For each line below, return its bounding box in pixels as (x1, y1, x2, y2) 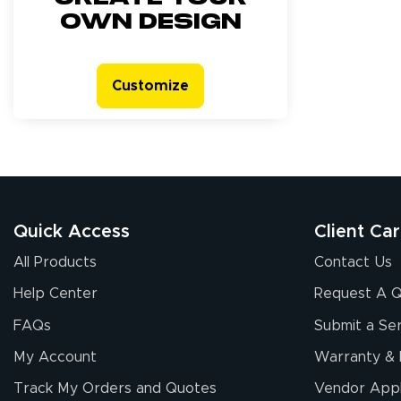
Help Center (13, 286, 98, 302)
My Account (13, 349, 97, 364)
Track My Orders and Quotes (13, 380, 217, 396)
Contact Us (314, 255, 392, 270)
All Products (13, 255, 97, 270)
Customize (112, 79, 189, 94)
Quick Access (13, 223, 130, 242)
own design (59, 13, 242, 34)
